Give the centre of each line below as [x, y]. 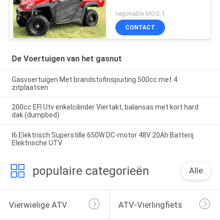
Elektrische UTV [37, 143]
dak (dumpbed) [35, 115]
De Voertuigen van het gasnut [67, 58]
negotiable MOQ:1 [140, 13]
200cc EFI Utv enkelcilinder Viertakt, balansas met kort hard [105, 107]
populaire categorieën [91, 171]
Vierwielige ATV [38, 205]
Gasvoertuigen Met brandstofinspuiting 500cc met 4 [94, 79]
